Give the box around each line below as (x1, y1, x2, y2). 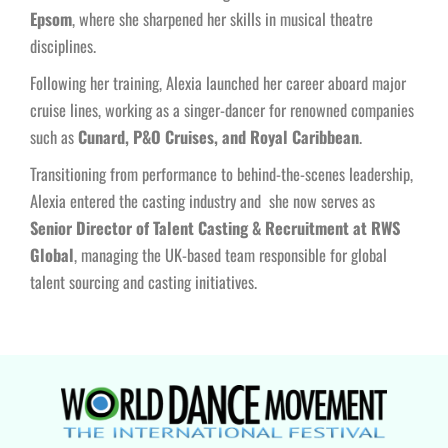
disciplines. (30, 33, 100, 59)
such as (30, 124, 78, 150)
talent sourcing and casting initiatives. (30, 269, 261, 295)
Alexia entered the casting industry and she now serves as (30, 188, 375, 214)
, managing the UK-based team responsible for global (74, 242, 387, 268)
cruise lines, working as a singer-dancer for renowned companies (30, 97, 414, 123)
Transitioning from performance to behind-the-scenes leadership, (30, 161, 413, 187)
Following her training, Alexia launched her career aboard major (30, 70, 406, 96)
